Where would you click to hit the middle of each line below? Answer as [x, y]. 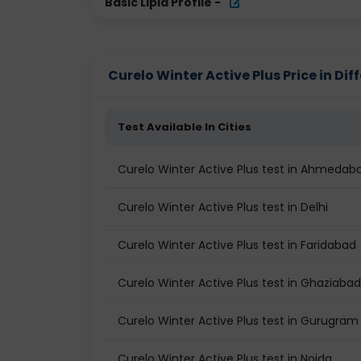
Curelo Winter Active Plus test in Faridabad [237, 245]
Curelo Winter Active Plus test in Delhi [223, 207]
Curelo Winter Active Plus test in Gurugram [238, 321]
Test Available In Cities [185, 127]
